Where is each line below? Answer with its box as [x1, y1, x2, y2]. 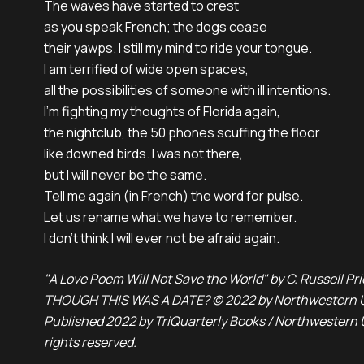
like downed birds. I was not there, [44, 145, 243, 162]
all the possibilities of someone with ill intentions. [44, 81, 331, 99]
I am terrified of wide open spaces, [44, 60, 249, 78]
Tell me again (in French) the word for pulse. [44, 187, 305, 205]
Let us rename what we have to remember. [44, 208, 297, 226]
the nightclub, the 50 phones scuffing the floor [44, 123, 323, 141]
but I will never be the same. [44, 166, 209, 184]
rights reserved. [44, 333, 136, 351]
